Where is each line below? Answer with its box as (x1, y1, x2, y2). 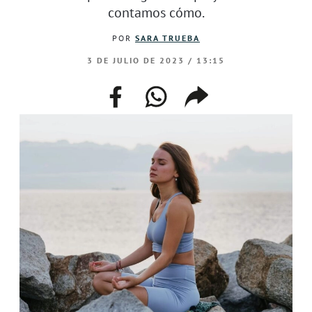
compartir (182, 83, 253, 100)
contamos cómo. (107, 3, 205, 21)
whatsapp (142, 83, 211, 100)
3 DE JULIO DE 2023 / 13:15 (87, 54, 225, 65)
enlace (182, 100, 230, 116)
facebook (101, 83, 167, 100)
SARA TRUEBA (135, 32, 200, 43)
